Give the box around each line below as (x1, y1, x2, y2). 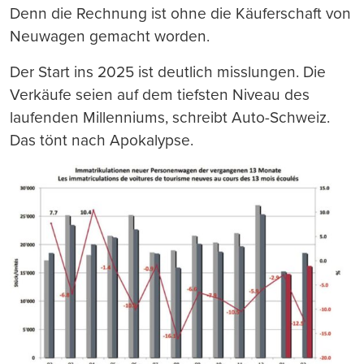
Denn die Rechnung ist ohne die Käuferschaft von (10, 3, 351, 23)
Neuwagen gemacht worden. (10, 26, 210, 45)
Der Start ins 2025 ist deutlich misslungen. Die (10, 62, 326, 81)
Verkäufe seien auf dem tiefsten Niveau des (10, 84, 310, 104)
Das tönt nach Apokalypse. (10, 130, 193, 149)
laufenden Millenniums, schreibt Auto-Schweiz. (10, 107, 330, 127)
